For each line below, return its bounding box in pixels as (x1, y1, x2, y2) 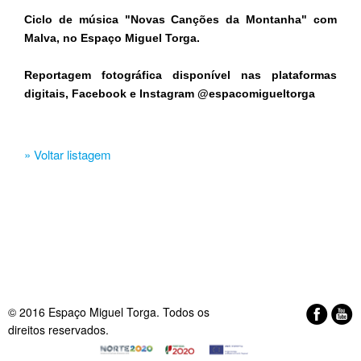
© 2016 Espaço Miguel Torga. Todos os (8, 304, 210, 321)
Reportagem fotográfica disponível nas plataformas (24, 68, 337, 81)
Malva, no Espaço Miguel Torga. (24, 31, 200, 44)
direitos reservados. (8, 322, 109, 338)
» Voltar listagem (24, 145, 111, 163)
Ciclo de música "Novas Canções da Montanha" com (24, 12, 337, 26)
